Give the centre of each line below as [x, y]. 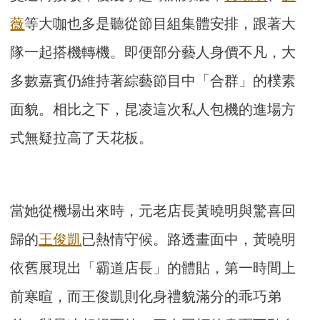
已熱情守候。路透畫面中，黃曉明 [189, 239]
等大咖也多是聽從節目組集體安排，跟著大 [160, 23]
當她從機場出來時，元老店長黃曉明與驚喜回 [153, 210]
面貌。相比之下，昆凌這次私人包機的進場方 [153, 109]
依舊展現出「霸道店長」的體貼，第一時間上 [153, 267]
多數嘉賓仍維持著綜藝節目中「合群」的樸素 [153, 80]
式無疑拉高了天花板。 [82, 137]
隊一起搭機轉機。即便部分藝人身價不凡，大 [153, 52]
